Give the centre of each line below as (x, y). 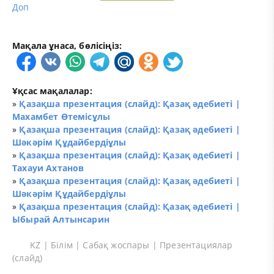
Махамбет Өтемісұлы (61, 116)
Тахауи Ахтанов (48, 168)
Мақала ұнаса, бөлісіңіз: (67, 45)
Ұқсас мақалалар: (52, 91)
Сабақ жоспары (117, 245)
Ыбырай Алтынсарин (61, 219)
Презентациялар (196, 245)
